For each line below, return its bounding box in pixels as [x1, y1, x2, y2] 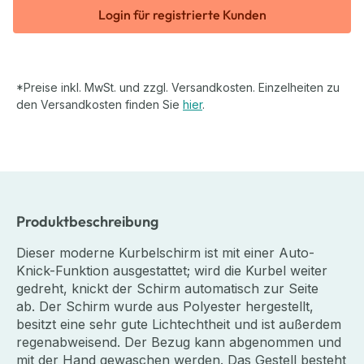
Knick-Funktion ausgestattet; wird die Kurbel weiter [16, 262, 327, 279]
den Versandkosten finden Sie [16, 97, 183, 111]
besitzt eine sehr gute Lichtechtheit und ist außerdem [16, 315, 341, 332]
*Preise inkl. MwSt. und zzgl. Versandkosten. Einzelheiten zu [16, 80, 340, 94]
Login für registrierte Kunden [97, 6, 266, 23]
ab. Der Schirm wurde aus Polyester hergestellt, [16, 297, 314, 314]
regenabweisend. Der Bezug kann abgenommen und [16, 333, 341, 350]
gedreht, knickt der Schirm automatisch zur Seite [16, 279, 318, 297]
